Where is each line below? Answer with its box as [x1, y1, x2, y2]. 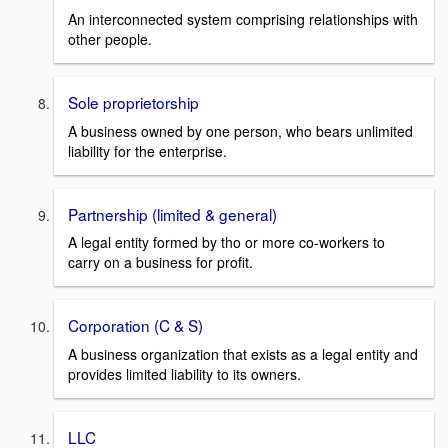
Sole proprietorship [68, 90, 199, 113]
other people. [68, 28, 152, 49]
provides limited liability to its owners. [68, 363, 301, 384]
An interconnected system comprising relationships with [68, 8, 418, 29]
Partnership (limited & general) [68, 202, 277, 225]
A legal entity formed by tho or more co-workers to [68, 232, 385, 253]
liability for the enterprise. [68, 140, 227, 161]
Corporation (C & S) [68, 314, 203, 337]
